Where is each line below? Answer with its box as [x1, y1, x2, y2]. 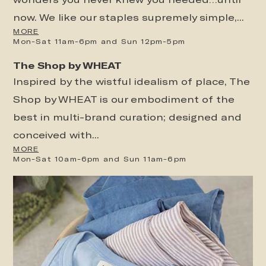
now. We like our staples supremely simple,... [13, 11, 245, 23]
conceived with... [13, 129, 100, 141]
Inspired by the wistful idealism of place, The [13, 75, 251, 87]
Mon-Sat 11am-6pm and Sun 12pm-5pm [13, 37, 186, 46]
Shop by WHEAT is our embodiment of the [13, 93, 235, 105]
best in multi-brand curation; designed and [13, 111, 242, 123]
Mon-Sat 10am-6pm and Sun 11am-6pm [13, 154, 187, 163]
